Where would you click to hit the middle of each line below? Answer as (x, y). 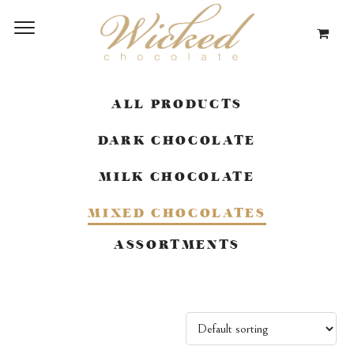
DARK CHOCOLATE (177, 140)
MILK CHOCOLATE (177, 177)
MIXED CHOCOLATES (177, 213)
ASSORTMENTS (177, 245)
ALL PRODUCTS (177, 104)
